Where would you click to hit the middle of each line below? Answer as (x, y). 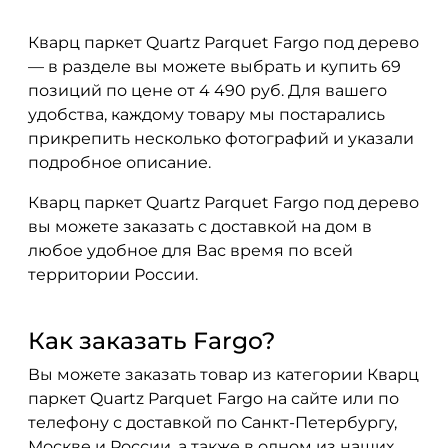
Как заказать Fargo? (151, 340)
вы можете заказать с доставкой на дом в (200, 226)
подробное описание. (119, 162)
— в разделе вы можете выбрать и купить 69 (214, 66)
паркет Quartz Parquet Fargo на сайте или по (213, 398)
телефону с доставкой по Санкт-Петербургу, (212, 422)
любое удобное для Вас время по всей (190, 250)
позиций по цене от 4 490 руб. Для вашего (207, 90)
